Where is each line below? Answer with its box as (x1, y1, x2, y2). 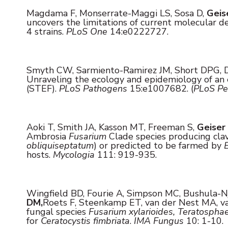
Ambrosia (26, 130, 69, 142)
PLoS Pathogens (59, 82, 130, 95)
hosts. (26, 148, 53, 161)
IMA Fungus (134, 214, 186, 227)
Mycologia (53, 148, 97, 161)
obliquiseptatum (26, 139, 94, 152)
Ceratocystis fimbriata (41, 214, 130, 227)
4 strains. (26, 25, 66, 38)
